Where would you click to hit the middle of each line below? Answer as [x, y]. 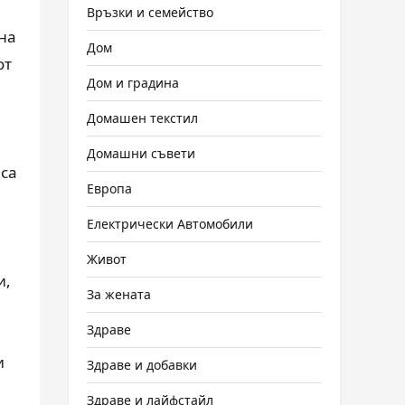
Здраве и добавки [142, 365]
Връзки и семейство [150, 12]
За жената [119, 294]
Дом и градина [133, 83]
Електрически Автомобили [170, 224]
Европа [109, 188]
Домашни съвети [141, 153]
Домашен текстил [142, 118]
